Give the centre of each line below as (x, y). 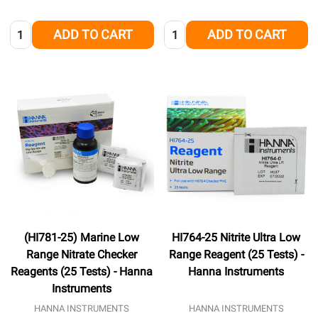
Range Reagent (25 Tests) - (236, 254)
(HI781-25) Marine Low (82, 237)
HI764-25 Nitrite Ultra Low (236, 237)
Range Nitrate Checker (82, 254)
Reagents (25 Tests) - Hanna (82, 271)
